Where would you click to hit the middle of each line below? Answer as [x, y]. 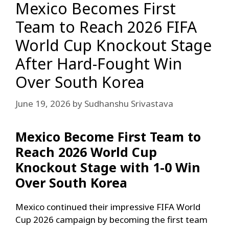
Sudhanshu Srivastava [129, 103]
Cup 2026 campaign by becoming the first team [111, 219]
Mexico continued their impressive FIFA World [108, 207]
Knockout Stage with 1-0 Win [108, 167]
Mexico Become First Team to [108, 136]
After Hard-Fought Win [99, 64]
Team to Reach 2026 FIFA [106, 27]
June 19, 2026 [43, 103]
